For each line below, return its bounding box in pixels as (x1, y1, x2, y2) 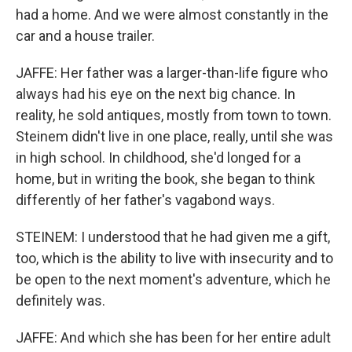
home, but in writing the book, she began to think (16, 170, 315, 187)
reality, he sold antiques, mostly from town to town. (16, 107, 332, 123)
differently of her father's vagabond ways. (16, 192, 275, 208)
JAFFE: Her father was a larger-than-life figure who (16, 64, 328, 81)
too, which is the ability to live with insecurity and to (16, 250, 333, 266)
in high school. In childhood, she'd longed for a (16, 149, 301, 166)
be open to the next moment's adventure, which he (16, 271, 331, 288)
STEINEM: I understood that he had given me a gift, (16, 229, 330, 245)
